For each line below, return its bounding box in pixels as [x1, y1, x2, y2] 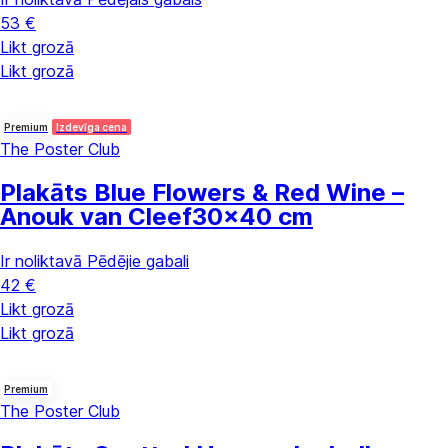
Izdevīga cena [56, 121, 127, 134]
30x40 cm [192, 202, 313, 232]
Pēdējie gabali [87, 251, 189, 271]
